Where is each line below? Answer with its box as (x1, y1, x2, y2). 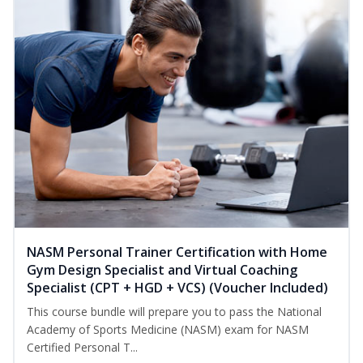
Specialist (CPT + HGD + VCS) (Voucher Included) (27, 279, 328, 297)
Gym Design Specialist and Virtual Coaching (27, 261, 297, 280)
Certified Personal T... (27, 340, 138, 356)
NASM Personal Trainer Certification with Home (27, 243, 327, 262)
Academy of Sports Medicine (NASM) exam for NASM (27, 322, 309, 338)
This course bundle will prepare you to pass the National (27, 304, 322, 320)
